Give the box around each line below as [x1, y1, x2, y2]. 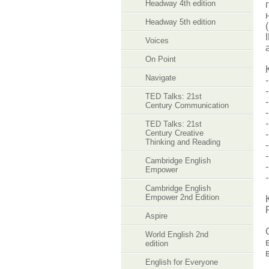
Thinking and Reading [145, 138, 220, 147]
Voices [145, 36, 169, 45]
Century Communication [145, 101, 229, 110]
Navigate [145, 73, 176, 82]
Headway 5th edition [145, 17, 216, 26]
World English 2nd [145, 230, 208, 239]
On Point [145, 55, 176, 64]
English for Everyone [145, 258, 218, 267]
